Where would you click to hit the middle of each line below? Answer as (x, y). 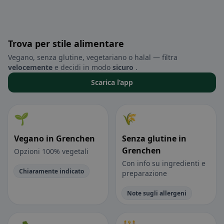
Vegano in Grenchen (54, 139)
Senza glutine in (154, 139)
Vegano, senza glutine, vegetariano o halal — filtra (93, 57)
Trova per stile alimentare (66, 44)
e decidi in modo (82, 67)
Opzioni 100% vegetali (51, 151)
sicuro (123, 67)
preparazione (144, 173)
